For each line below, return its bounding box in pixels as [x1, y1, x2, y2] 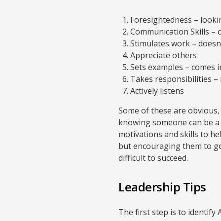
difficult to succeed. [118, 152, 188, 163]
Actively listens [130, 85, 184, 96]
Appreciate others [130, 50, 197, 61]
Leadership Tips [118, 179, 206, 195]
